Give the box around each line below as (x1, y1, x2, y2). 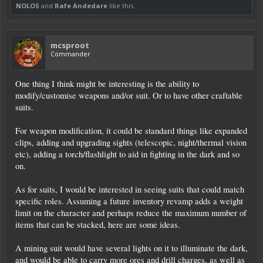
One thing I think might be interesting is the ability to (15, 77, 199, 89)
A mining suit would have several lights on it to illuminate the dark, (15, 242, 248, 254)
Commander (50, 49, 90, 58)
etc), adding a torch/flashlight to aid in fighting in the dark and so (15, 148, 240, 160)
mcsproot (50, 39, 89, 50)
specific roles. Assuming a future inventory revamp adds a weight (15, 195, 243, 207)
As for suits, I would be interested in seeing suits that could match (15, 183, 244, 195)
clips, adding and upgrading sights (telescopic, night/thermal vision (15, 136, 247, 148)
